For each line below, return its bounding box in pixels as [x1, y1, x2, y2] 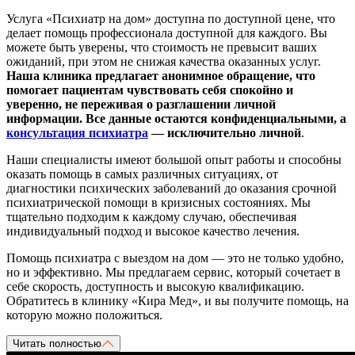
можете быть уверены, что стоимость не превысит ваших [6, 40, 317, 55]
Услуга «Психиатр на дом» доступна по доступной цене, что [6, 12, 335, 26]
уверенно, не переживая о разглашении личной [6, 97, 276, 112]
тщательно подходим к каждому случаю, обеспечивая [6, 210, 296, 224]
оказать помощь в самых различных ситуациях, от [6, 167, 278, 181]
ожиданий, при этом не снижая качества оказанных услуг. [6, 55, 321, 69]
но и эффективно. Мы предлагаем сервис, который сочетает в [6, 265, 341, 280]
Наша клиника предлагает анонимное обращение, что [6, 69, 315, 83]
